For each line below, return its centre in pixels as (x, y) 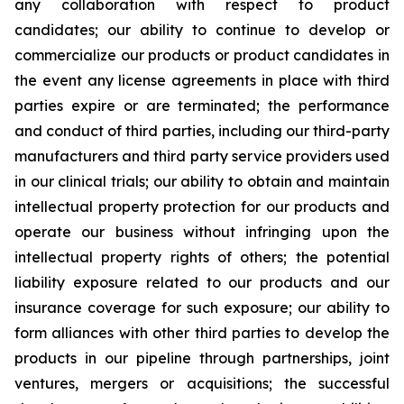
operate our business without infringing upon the (202, 231)
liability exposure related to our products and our (202, 282)
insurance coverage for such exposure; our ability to (202, 307)
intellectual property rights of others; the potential (202, 257)
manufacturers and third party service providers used (202, 156)
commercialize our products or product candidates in (202, 55)
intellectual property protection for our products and (202, 206)
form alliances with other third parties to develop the (202, 332)
